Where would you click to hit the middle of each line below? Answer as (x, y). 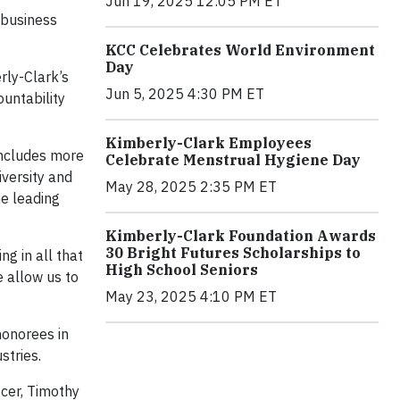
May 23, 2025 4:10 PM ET (191, 296)
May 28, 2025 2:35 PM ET (191, 186)
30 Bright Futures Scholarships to (233, 252)
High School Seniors (182, 269)
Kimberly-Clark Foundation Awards (241, 235)
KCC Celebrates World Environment (240, 50)
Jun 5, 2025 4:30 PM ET (185, 93)
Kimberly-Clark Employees (208, 142)
